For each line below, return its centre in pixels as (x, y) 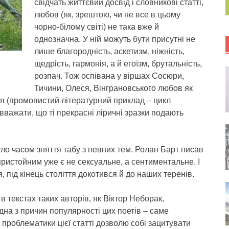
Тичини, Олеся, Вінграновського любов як (113, 88)
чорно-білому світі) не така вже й (97, 27)
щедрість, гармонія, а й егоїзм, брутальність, (118, 64)
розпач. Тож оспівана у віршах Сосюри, (109, 76)
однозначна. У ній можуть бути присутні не (115, 39)
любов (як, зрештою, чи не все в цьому (107, 15)
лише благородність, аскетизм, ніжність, (109, 51)
